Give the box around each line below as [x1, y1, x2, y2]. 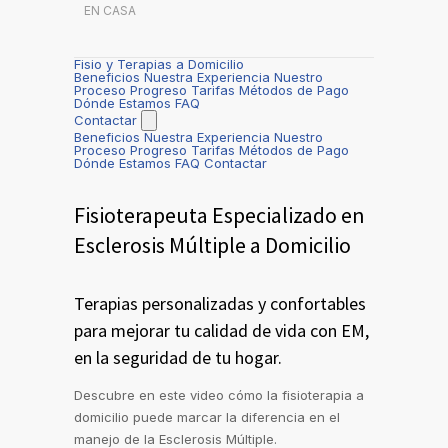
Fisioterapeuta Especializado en [74, 201, 365, 230]
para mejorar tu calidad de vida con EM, [74, 319, 369, 343]
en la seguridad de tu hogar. [74, 346, 282, 370]
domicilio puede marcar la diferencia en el [74, 409, 340, 426]
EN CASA [84, 3, 136, 19]
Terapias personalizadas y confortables [74, 292, 366, 316]
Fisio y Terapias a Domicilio [74, 56, 244, 73]
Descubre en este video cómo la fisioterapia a [74, 387, 364, 404]
